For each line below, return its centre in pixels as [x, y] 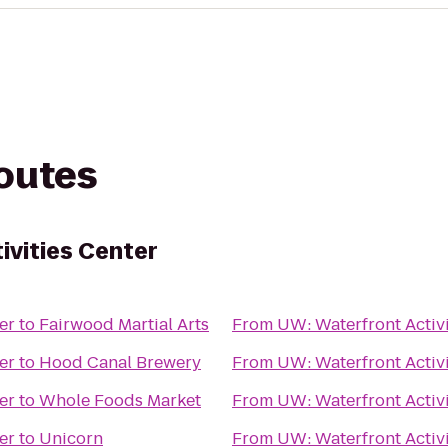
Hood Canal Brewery [120, 362]
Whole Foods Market [120, 400]
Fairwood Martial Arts [124, 324]
